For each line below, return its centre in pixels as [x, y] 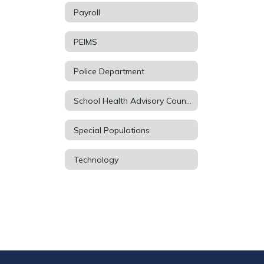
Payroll [87, 12]
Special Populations [112, 130]
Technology [96, 159]
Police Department [109, 71]
